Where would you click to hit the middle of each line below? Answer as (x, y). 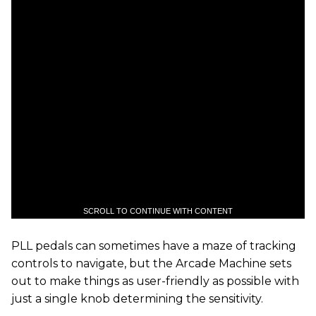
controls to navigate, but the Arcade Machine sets (151, 263)
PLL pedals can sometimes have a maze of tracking (154, 246)
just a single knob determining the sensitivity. (137, 299)
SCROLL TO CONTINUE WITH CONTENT (158, 211)
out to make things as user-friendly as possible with (155, 281)
